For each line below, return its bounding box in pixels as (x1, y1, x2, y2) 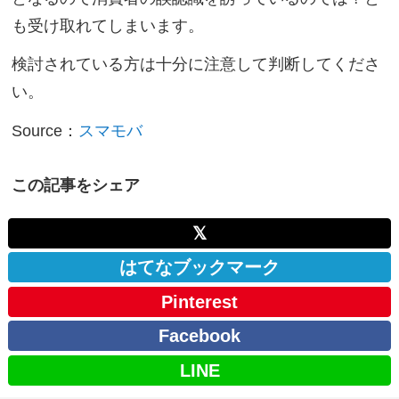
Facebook (159, 326, 240, 346)
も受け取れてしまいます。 (12, 16, 205, 35)
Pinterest (161, 291, 238, 312)
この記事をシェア (12, 176, 141, 195)
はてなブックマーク (119, 257, 280, 278)
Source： (12, 122, 79, 141)
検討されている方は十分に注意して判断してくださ (12, 55, 381, 74)
